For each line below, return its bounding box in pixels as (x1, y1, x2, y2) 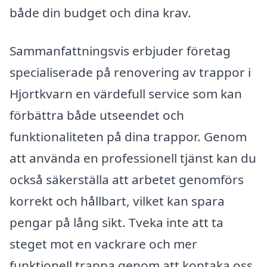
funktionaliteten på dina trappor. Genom (10, 128, 247, 145)
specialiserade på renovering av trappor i (10, 63, 251, 80)
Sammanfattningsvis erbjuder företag (10, 42, 231, 59)
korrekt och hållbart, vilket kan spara (10, 192, 225, 209)
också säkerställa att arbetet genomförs (10, 170, 244, 188)
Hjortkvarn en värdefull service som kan (10, 85, 242, 102)
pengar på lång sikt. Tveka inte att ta (10, 213, 223, 231)
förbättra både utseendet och (10, 106, 184, 123)
